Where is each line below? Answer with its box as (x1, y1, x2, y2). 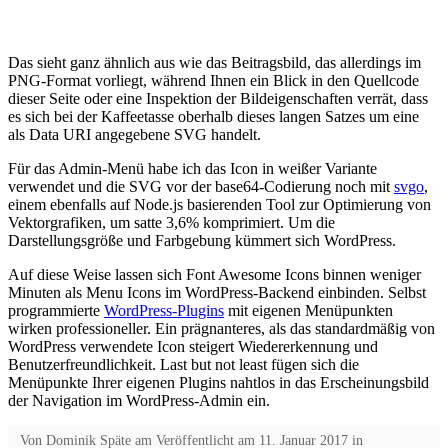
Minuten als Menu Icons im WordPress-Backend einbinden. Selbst (8, 283, 426, 301)
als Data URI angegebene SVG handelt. (8, 125, 261, 143)
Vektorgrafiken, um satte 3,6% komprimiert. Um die (8, 213, 335, 231)
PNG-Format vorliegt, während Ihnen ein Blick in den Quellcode (8, 71, 419, 89)
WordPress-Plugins (104, 301, 224, 319)
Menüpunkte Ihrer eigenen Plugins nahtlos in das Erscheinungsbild (8, 373, 429, 391)
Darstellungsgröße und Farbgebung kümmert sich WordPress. (8, 231, 396, 249)
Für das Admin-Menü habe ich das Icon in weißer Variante (8, 159, 377, 177)
